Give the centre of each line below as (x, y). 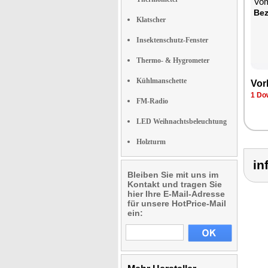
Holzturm (151, 142)
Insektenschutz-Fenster (172, 40)
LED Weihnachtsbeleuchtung (182, 121)
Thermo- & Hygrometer (173, 60)
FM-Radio (152, 101)
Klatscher (151, 20)
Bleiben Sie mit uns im (173, 175)
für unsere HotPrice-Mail (177, 203)
